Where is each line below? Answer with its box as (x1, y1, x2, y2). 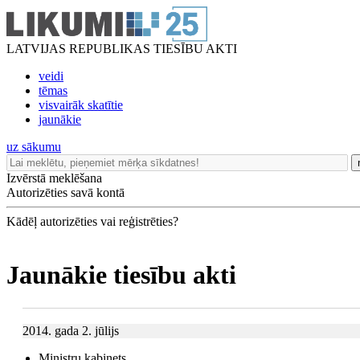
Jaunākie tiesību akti (6, 260, 236, 290)
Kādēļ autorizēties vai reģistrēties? (6, 215, 178, 228)
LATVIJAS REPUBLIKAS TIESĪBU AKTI (6, 42, 237, 55)
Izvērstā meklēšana (6, 171, 102, 185)
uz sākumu (6, 140, 61, 153)
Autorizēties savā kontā (6, 186, 125, 199)
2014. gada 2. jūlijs (22, 323, 119, 337)
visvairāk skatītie (39, 98, 123, 112)
